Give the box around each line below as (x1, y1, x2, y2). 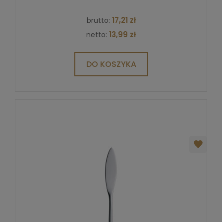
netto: (86, 29, 109, 40)
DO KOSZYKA (86, 58, 136, 70)
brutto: (86, 15, 112, 25)
